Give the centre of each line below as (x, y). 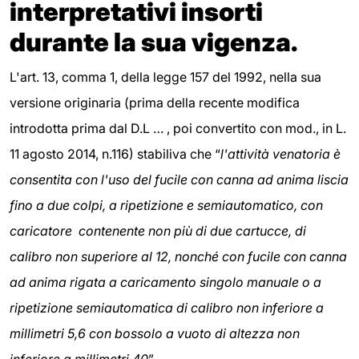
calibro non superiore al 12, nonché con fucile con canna (178, 256)
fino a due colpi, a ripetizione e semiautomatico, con (166, 205)
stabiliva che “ (179, 153)
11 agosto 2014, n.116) (72, 153)
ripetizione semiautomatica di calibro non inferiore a (167, 307)
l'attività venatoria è (280, 153)
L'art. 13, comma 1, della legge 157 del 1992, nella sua (165, 77)
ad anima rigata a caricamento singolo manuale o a (165, 282)
